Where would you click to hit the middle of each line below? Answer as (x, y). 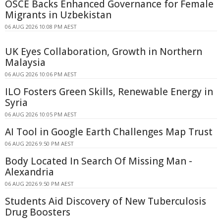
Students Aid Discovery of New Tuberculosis (106, 201)
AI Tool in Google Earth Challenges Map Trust (109, 132)
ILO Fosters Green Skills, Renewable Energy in (109, 92)
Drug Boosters (38, 212)
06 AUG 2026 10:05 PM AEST (41, 114)
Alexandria (29, 172)
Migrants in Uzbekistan (58, 15)
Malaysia (25, 63)
